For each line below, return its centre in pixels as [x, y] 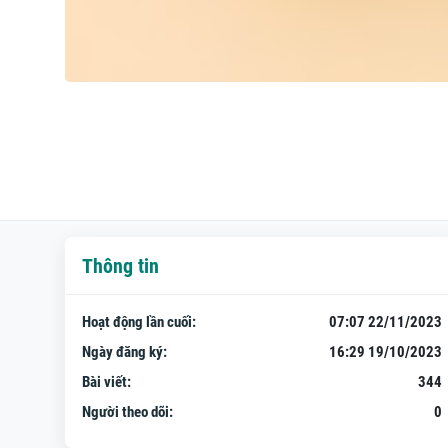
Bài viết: [106, 382]
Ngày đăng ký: [124, 352]
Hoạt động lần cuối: [138, 322]
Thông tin [120, 266]
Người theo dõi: [127, 412]
